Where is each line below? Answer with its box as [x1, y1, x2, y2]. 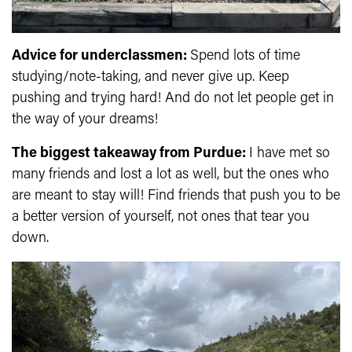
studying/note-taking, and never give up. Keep [12, 70, 289, 86]
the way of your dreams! [12, 112, 158, 128]
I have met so [249, 146, 330, 162]
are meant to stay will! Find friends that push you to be [12, 189, 340, 204]
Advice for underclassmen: [12, 49, 190, 64]
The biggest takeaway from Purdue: [12, 146, 249, 162]
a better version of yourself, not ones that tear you [12, 210, 310, 225]
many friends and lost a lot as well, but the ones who [12, 167, 329, 183]
